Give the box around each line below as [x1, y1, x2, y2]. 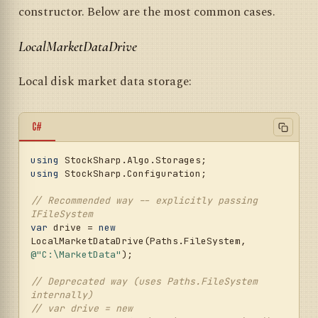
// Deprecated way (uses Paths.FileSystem [31, 275, 258, 288]
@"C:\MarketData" [31, 248, 121, 261]
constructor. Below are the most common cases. [18, 2, 275, 21]
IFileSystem [31, 208, 93, 221]
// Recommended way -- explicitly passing [31, 194, 258, 207]
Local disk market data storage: [18, 72, 192, 91]
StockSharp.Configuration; [59, 168, 207, 180]
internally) [31, 289, 93, 302]
